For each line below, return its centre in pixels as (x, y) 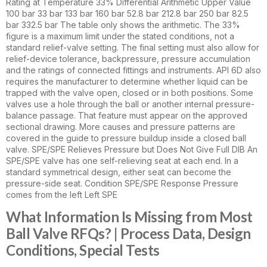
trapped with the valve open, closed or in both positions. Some (130, 93)
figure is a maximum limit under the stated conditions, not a (120, 36)
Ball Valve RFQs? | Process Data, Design (128, 234)
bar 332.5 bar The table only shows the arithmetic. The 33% (123, 25)
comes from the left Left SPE (62, 195)
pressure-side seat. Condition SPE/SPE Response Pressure (122, 184)
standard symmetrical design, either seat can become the (119, 172)
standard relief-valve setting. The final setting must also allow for (133, 48)
